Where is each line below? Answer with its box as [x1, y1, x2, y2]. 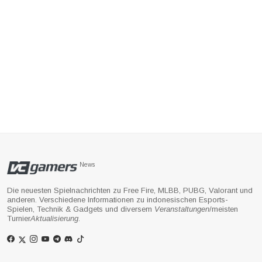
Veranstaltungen [154, 204, 209, 213]
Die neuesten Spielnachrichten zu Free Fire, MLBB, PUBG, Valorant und [7, 185, 253, 195]
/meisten [209, 204, 238, 213]
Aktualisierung [30, 213, 78, 223]
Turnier [7, 213, 30, 223]
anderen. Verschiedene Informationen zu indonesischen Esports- [7, 195, 228, 204]
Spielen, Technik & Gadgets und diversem [7, 204, 154, 213]
